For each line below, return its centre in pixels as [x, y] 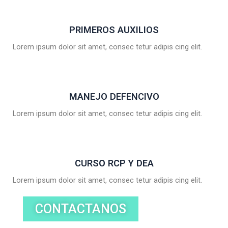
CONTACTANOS [81, 209]
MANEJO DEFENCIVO [114, 97]
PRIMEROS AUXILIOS [114, 30]
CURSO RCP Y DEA [114, 163]
